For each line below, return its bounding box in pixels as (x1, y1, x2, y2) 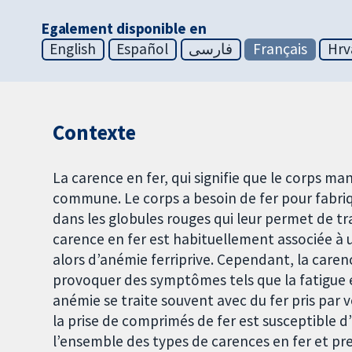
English (49, 39, 97, 59)
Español (116, 39, 169, 59)
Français (253, 39, 307, 59)
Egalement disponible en (41, 19, 207, 38)
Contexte (53, 119, 137, 146)
